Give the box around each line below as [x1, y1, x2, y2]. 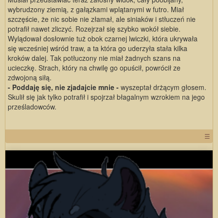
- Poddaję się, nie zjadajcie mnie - [8, 82, 121, 92]
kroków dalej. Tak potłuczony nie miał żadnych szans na [8, 53, 181, 63]
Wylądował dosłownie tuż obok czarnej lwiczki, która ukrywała [8, 33, 198, 43]
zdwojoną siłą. [8, 72, 54, 82]
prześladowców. [8, 101, 56, 111]
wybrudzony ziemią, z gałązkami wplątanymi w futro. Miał [8, 4, 184, 14]
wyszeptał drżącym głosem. [121, 82, 206, 92]
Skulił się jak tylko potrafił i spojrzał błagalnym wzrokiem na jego [8, 91, 205, 102]
